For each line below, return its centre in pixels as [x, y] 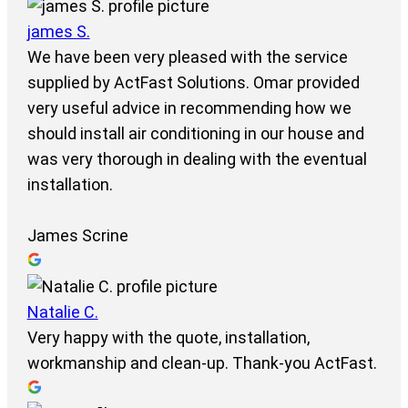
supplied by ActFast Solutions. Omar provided [193, 83]
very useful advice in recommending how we [189, 108]
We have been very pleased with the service [187, 57]
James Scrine [77, 236]
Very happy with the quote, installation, [168, 338]
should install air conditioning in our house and [195, 134]
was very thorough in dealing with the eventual [197, 159]
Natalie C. [62, 312]
